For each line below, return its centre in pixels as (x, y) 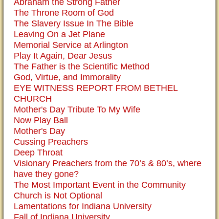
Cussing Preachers (51, 142)
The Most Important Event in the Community (100, 185)
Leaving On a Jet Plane (59, 34)
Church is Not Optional (58, 196)
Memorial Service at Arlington (71, 45)
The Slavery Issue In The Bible (74, 23)
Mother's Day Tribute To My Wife (77, 109)
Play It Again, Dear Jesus (63, 56)
